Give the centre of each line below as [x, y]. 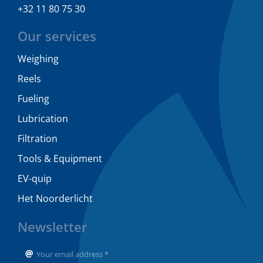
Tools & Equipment [60, 158]
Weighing [38, 58]
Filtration [37, 138]
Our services [57, 36]
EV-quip [34, 178]
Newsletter [52, 227]
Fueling [33, 98]
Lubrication [43, 118]
